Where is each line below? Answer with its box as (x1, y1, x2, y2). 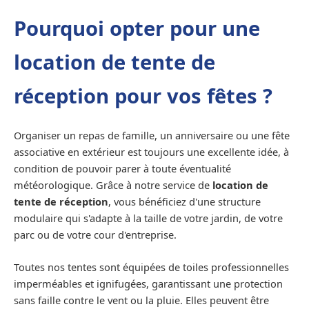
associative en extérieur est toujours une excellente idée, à (14, 144, 289, 159)
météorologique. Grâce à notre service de (14, 177, 212, 192)
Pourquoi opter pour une (14, 14, 260, 42)
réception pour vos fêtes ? (14, 81, 272, 110)
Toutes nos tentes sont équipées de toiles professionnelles (14, 260, 289, 275)
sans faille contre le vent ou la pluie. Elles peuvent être (14, 293, 269, 308)
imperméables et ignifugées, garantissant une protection (14, 277, 283, 291)
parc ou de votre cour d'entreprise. (14, 227, 177, 241)
